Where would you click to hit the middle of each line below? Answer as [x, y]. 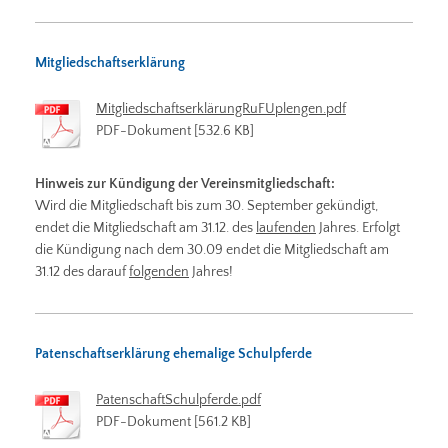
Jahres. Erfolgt [358, 227]
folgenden [159, 271]
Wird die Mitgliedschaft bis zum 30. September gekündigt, [206, 205]
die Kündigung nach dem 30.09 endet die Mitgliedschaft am [212, 249]
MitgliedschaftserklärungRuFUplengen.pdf [221, 108]
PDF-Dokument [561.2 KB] [173, 421]
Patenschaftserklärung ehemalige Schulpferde [173, 353]
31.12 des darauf [82, 271]
